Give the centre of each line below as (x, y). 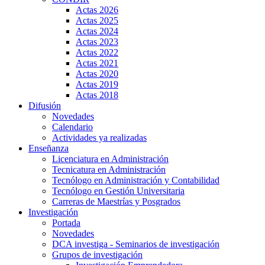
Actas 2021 (97, 63)
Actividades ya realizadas (99, 137)
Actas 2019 (97, 84)
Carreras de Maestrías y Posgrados (116, 201)
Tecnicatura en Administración (109, 169)
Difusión (45, 105)
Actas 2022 (97, 52)
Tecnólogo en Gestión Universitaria (118, 190)
